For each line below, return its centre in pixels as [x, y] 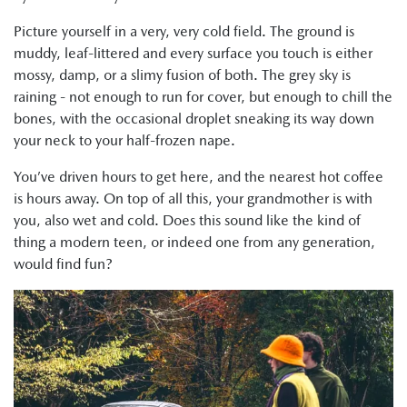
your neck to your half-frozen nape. [124, 140]
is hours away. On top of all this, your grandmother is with [193, 199]
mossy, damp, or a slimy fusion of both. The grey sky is [182, 75]
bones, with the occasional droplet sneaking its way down [194, 119]
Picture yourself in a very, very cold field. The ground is [184, 31]
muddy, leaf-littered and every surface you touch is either [193, 53]
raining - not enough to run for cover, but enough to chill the [203, 97]
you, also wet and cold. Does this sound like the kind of [187, 220]
